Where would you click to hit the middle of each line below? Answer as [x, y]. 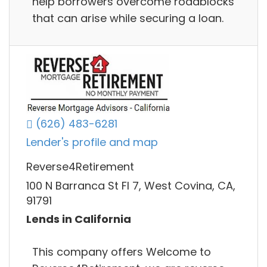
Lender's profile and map [92, 142]
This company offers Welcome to [122, 252]
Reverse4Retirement [80, 167]
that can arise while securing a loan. [128, 18]
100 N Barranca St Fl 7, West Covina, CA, [131, 185]
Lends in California [79, 219]
